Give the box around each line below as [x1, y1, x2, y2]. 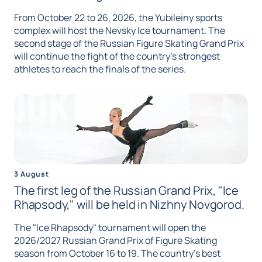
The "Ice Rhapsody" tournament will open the [14, 221, 206, 235]
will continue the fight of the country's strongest [14, 50, 220, 63]
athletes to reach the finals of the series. [14, 63, 186, 76]
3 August [14, 169, 49, 180]
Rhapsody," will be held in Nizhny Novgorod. [14, 196, 244, 213]
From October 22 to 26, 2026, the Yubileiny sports [14, 11, 222, 25]
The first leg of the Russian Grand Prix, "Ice [14, 182, 239, 199]
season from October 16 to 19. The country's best [14, 247, 220, 260]
